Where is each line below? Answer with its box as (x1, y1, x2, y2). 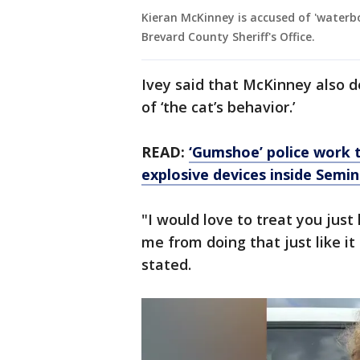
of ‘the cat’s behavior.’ (141, 97, 299, 117)
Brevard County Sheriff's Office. (141, 29, 318, 45)
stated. (141, 255, 195, 275)
